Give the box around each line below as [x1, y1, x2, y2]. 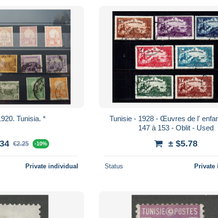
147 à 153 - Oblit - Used [138, 123, 214, 132]
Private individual [25, 162, 79, 170]
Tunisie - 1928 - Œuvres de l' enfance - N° [109, 114, 134, 123]
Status [105, 162, 124, 170]
